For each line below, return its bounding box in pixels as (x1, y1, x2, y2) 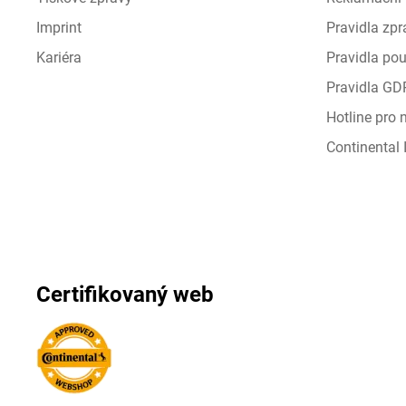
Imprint (36, 19, 82, 36)
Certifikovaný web (36, 282, 214, 307)
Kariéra (36, 49, 82, 66)
